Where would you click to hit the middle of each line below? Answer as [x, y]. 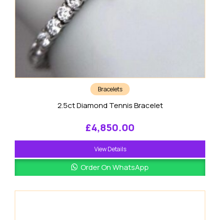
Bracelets [110, 89]
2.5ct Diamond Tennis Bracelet [110, 105]
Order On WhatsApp [114, 167]
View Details [110, 149]
